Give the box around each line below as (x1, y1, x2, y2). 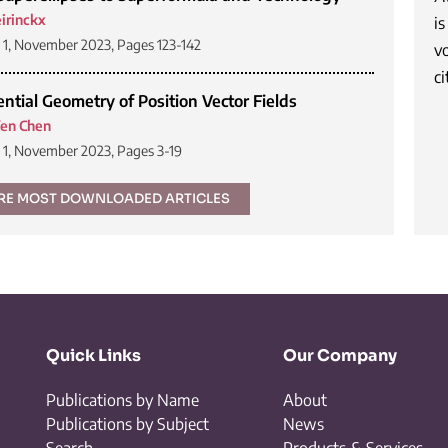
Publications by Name (46, 390, 199, 410)
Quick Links (46, 345, 141, 366)
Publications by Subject (46, 414, 209, 434)
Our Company (282, 345, 397, 366)
